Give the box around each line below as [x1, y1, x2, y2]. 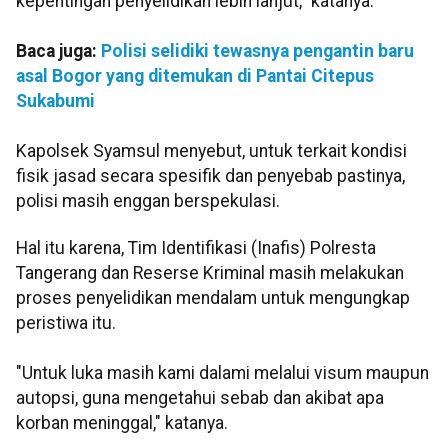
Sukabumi [16, 90, 95, 111]
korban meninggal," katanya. [16, 412, 228, 433]
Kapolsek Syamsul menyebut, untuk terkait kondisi [16, 140, 407, 161]
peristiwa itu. [16, 312, 116, 333]
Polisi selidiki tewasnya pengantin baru [101, 40, 414, 61]
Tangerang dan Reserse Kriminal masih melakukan [16, 262, 404, 283]
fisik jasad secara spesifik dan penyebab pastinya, [16, 165, 405, 186]
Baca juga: [16, 40, 101, 61]
